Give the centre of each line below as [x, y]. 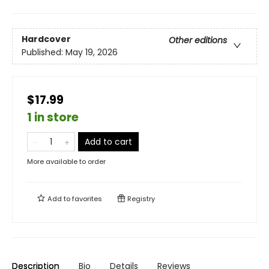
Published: [44, 53]
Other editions [198, 41]
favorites [87, 199]
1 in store [53, 117]
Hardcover [46, 39]
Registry [140, 199]
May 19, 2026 [92, 53]
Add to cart [108, 142]
